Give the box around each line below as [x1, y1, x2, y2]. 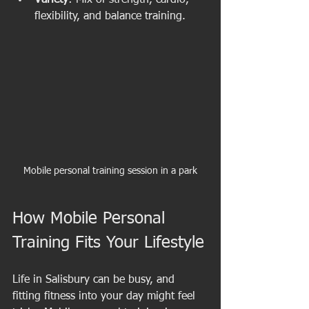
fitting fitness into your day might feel [12, 290, 199, 302]
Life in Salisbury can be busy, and [12, 274, 178, 286]
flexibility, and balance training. [34, 11, 186, 22]
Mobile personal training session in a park [23, 166, 197, 176]
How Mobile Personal [12, 210, 170, 227]
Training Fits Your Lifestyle [12, 234, 204, 251]
